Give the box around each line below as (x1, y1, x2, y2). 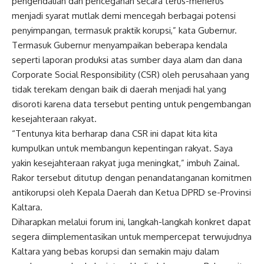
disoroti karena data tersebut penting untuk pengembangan (12, 98, 251, 110)
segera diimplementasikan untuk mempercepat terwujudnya (12, 231, 252, 243)
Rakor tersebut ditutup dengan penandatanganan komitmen (12, 172, 252, 184)
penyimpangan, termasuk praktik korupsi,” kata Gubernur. (12, 25, 237, 37)
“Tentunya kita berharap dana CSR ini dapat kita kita (12, 128, 217, 140)
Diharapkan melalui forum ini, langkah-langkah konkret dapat (12, 216, 251, 228)
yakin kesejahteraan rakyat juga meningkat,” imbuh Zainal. (12, 157, 240, 169)
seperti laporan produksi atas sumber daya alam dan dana (12, 54, 242, 66)
